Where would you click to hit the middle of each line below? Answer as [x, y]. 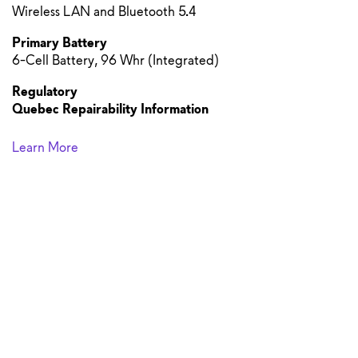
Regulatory [45, 91]
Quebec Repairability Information [110, 108]
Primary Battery [60, 42]
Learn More [45, 147]
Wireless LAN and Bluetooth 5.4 [104, 11]
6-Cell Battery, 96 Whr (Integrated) [115, 60]
